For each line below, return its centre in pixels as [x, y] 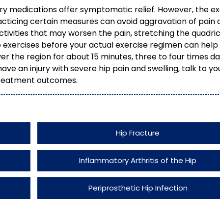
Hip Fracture [138, 133]
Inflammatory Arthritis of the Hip [138, 160]
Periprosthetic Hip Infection [138, 188]
